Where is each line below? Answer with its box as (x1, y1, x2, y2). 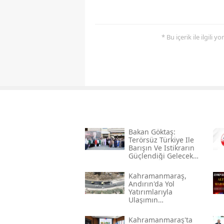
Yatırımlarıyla (128, 187, 172, 197)
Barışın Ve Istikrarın (128, 143, 194, 153)
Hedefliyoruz (128, 159, 170, 169)
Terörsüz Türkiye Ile (128, 135, 194, 145)
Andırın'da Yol (128, 179, 174, 189)
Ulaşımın (128, 195, 158, 205)
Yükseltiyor (128, 211, 165, 221)
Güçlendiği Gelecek (128, 151, 193, 161)
